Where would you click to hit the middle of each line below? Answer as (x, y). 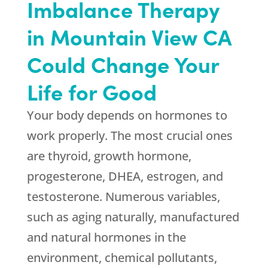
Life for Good (92, 92)
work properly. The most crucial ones (130, 136)
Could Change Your (123, 64)
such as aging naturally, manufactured (133, 217)
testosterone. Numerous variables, (123, 197)
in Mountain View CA (129, 36)
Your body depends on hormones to (127, 115)
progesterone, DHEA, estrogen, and (125, 176)
